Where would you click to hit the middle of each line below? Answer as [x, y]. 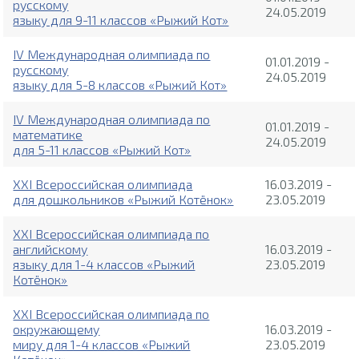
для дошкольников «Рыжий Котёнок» [123, 200]
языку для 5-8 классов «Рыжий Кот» [120, 85]
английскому [50, 249]
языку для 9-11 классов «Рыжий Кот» [121, 20]
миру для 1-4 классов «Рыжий [102, 345]
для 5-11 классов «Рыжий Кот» [102, 150]
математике [48, 135]
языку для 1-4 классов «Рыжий [104, 264]
